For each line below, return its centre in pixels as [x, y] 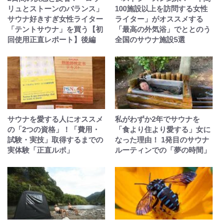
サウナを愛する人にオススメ [55, 119]
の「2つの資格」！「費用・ [54, 129]
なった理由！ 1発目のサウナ [162, 140]
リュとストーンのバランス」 [55, 9]
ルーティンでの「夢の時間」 [163, 150]
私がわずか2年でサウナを [157, 119]
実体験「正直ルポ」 [41, 150]
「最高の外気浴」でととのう [163, 29]
